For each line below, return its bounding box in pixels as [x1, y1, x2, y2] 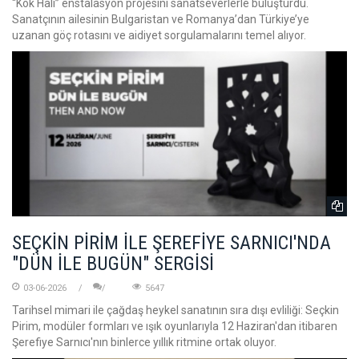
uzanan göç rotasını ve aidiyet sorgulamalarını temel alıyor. [12, 29, 306, 42]
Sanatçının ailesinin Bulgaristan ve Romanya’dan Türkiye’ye [12, 13, 309, 26]
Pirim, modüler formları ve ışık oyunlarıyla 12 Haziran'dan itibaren [12, 319, 337, 333]
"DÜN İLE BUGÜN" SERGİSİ [12, 252, 214, 275]
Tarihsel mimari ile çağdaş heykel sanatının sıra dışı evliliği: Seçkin [12, 303, 339, 317]
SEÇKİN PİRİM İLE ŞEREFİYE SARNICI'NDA [12, 231, 331, 254]
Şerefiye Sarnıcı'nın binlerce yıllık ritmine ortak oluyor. [12, 335, 276, 349]
